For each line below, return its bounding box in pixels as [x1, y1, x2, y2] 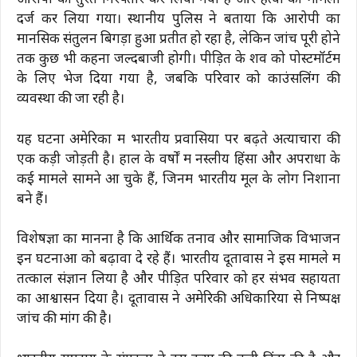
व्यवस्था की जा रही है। [17, 91, 124, 109]
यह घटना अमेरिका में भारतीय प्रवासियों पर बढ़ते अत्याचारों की [17, 131, 340, 149]
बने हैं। [17, 190, 48, 209]
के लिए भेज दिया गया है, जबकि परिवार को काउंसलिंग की [17, 71, 340, 89]
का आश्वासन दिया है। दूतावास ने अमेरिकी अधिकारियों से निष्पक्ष [17, 291, 340, 309]
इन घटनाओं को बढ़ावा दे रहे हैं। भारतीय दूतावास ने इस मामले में [17, 251, 340, 269]
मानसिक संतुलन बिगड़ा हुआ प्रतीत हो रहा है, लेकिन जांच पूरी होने [17, 31, 340, 49]
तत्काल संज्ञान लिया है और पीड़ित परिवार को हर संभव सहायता [17, 271, 340, 289]
